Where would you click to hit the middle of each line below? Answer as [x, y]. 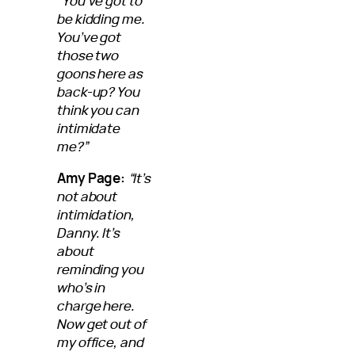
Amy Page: [92, 178]
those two [88, 55]
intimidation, [96, 215]
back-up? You [99, 91]
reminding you [101, 269]
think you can [98, 109]
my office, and [101, 342]
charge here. [96, 306]
